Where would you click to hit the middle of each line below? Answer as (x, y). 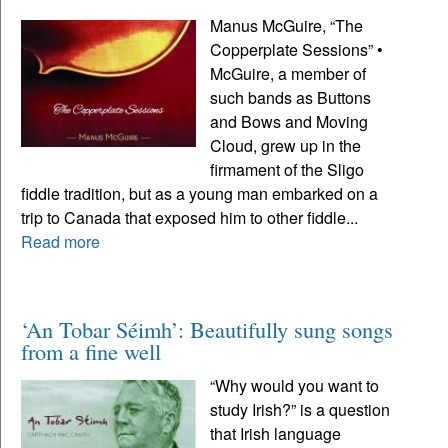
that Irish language (276, 433)
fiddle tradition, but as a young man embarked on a (199, 193)
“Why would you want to (295, 385)
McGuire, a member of (288, 73)
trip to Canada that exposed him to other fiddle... (189, 217)
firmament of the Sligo (287, 169)
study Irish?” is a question (300, 409)
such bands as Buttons (291, 97)
